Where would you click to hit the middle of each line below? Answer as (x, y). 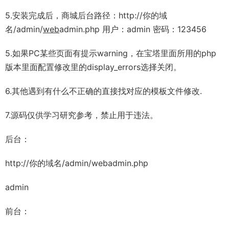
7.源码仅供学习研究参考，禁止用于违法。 (82, 115)
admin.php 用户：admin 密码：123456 (133, 29)
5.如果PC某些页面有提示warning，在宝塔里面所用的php (111, 53)
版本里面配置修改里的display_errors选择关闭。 (93, 67)
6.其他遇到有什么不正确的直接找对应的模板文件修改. (104, 91)
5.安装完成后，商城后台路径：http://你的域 (86, 16)
